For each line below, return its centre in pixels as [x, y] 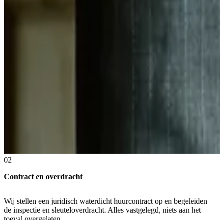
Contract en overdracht [43, 177]
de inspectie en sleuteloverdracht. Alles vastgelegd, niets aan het [102, 210]
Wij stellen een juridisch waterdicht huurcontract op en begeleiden [106, 201]
